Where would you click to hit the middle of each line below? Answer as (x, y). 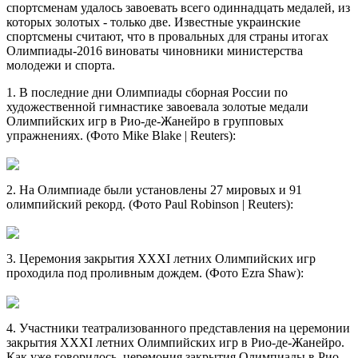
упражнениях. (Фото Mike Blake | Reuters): (121, 135)
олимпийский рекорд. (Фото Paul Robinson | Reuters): (150, 205)
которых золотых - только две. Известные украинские (153, 22)
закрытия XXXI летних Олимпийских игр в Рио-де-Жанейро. (175, 342)
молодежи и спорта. (61, 65)
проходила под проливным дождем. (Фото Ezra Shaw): (155, 273)
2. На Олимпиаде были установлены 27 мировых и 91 (154, 190)
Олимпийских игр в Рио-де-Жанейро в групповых (145, 121)
